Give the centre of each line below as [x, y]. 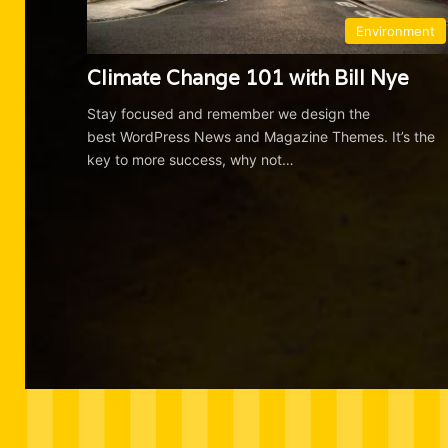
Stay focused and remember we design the [229, 113]
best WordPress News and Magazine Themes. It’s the [261, 136]
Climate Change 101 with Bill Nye [248, 77]
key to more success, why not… [191, 159]
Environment [395, 30]
